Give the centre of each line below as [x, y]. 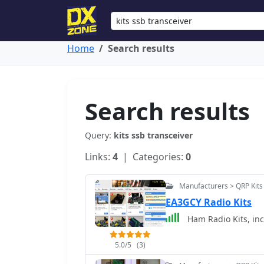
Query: [99, 135]
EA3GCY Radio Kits [209, 202]
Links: [99, 157]
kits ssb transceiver [153, 135]
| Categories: [152, 157]
